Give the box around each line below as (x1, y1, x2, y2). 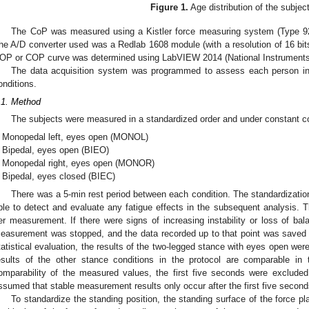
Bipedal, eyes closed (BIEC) (2, 171, 116, 182)
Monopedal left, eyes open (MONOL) (2, 132, 149, 143)
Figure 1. (150, 2, 188, 13)
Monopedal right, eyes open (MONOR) (2, 158, 155, 169)
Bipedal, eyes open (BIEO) (2, 145, 110, 156)
